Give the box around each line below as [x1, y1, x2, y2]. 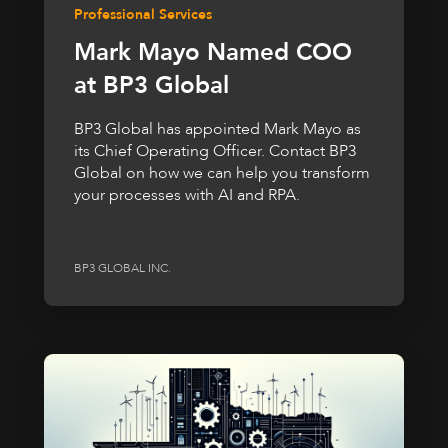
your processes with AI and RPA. [74, 183, 300, 206]
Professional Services [74, 4, 212, 24]
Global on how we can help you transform [74, 161, 370, 184]
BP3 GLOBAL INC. [74, 260, 171, 277]
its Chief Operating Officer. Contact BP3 [74, 139, 356, 162]
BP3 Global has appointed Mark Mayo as [74, 117, 361, 140]
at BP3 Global [74, 68, 229, 102]
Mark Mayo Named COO [74, 35, 352, 69]
